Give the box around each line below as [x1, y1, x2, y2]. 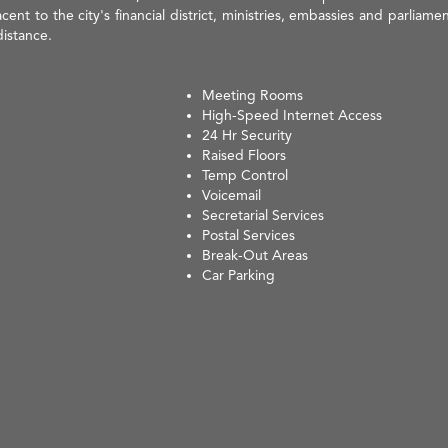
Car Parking [202, 266, 276, 283]
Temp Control [202, 166, 289, 183]
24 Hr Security [202, 126, 293, 143]
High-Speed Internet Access [202, 106, 383, 123]
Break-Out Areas [202, 246, 309, 263]
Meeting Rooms [202, 86, 304, 103]
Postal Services [202, 226, 296, 243]
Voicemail [202, 186, 262, 203]
